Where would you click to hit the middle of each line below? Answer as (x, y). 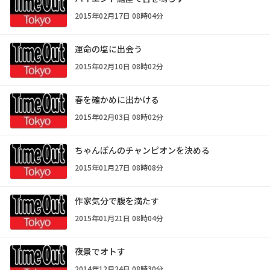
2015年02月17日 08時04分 (119, 16)
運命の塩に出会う (108, 49)
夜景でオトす (100, 252)
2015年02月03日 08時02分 (119, 117)
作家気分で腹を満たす (117, 201)
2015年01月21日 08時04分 (119, 218)
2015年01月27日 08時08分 (119, 168)
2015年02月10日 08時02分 (119, 66)
